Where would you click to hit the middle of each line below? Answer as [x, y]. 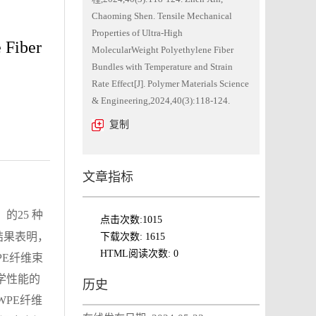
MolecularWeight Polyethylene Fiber [163, 50]
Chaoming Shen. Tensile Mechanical [162, 16]
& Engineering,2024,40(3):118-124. [161, 101]
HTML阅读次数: [137, 254]
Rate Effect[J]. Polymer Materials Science [170, 84]
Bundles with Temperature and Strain [162, 67]
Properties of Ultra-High [137, 33]
